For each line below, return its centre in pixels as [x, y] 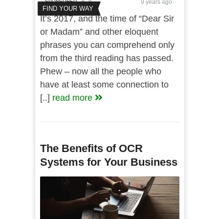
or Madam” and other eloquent [99, 32]
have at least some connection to [104, 85]
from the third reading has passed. [107, 58]
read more [73, 98]
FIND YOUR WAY [68, 9]
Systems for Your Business [109, 162]
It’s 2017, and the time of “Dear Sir [107, 19]
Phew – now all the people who [100, 71]
